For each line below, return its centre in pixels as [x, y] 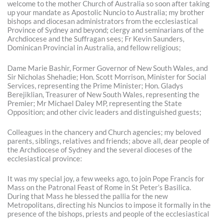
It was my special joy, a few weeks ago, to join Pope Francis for [106, 179]
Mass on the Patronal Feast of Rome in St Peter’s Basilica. [99, 188]
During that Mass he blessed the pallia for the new [88, 197]
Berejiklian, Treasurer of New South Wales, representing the [104, 94]
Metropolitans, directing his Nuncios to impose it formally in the [109, 205]
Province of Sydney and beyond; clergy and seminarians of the [106, 30]
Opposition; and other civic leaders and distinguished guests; [105, 112]
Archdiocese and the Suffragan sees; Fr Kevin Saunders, [96, 39]
